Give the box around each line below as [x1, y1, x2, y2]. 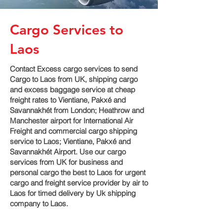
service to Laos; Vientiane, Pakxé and [10, 137, 131, 146]
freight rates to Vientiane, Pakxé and [10, 95, 126, 105]
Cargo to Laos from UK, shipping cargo [10, 74, 138, 84]
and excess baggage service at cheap [10, 85, 135, 94]
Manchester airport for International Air [10, 116, 133, 125]
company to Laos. [10, 199, 68, 208]
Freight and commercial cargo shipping [10, 126, 137, 136]
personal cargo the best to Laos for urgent [10, 168, 146, 177]
